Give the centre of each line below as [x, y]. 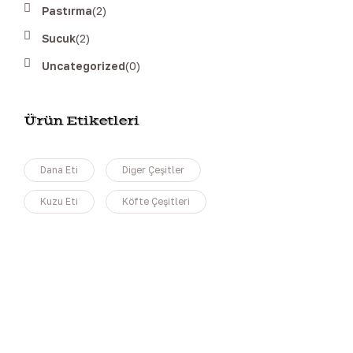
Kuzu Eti [59, 201]
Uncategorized [84, 66]
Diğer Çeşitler [153, 170]
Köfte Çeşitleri [156, 201]
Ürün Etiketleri [81, 121]
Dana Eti [59, 170]
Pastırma [67, 11]
